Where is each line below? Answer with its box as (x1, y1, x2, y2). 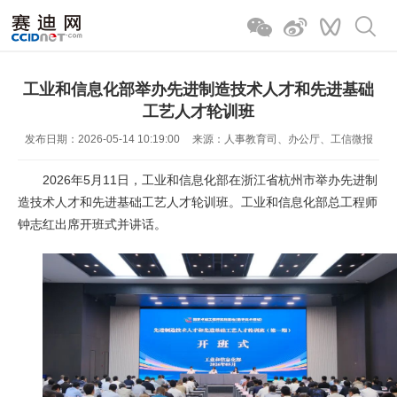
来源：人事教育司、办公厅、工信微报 (191, 133, 373, 145)
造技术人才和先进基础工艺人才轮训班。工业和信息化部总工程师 (18, 195, 378, 209)
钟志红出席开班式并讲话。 (18, 217, 167, 231)
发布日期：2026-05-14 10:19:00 (24, 133, 180, 145)
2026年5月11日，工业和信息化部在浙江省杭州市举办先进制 (43, 173, 378, 187)
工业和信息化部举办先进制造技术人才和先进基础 (23, 81, 374, 98)
